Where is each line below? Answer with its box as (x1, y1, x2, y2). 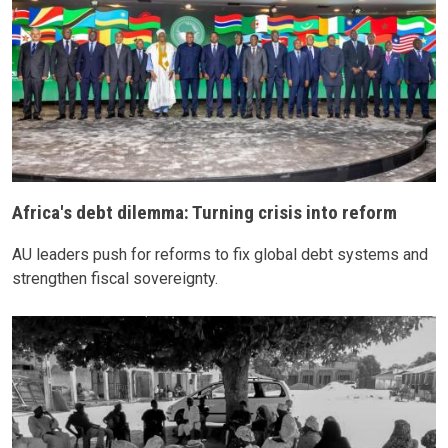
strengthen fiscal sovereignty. (12, 269, 218, 289)
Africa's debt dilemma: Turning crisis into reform (12, 201, 397, 225)
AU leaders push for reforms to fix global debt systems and (12, 245, 428, 265)
